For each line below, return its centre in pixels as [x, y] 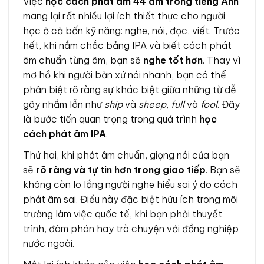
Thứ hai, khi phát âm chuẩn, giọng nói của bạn [126, 155]
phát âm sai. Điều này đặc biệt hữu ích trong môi [131, 199]
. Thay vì [222, 60]
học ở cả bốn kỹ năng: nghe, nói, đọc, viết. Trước [131, 30]
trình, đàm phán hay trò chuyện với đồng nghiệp [131, 228]
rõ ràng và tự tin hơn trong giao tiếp [121, 169]
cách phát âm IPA [65, 133]
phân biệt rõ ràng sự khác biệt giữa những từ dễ [130, 89]
